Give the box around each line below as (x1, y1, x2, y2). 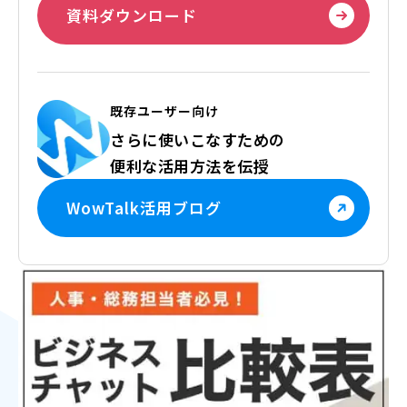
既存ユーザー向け (110, 101, 219, 120)
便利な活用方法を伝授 (110, 154, 269, 177)
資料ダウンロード (65, 4, 197, 26)
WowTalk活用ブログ (65, 196, 222, 219)
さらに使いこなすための (110, 127, 285, 151)
